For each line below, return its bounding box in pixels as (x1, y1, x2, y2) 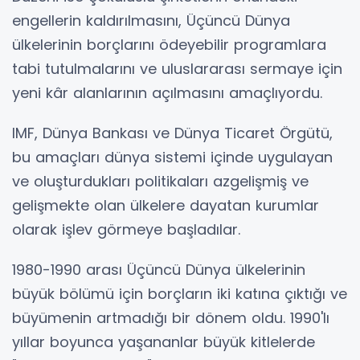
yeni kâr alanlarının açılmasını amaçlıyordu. (12, 83, 322, 103)
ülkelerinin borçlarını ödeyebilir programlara (12, 35, 326, 55)
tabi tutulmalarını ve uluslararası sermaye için (12, 59, 342, 79)
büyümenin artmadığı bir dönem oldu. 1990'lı (12, 308, 329, 328)
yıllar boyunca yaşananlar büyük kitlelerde (12, 332, 315, 352)
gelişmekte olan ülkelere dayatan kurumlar (12, 195, 319, 215)
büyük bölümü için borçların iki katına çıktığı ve (12, 284, 347, 304)
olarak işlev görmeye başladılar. (12, 219, 240, 239)
